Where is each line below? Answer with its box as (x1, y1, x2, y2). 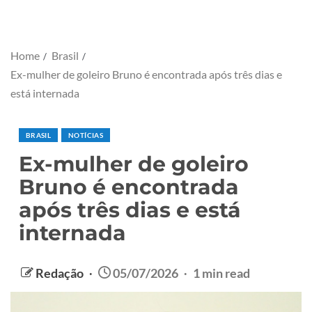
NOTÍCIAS (68, 131, 103, 140)
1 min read (193, 265, 250, 281)
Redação (36, 265, 86, 281)
